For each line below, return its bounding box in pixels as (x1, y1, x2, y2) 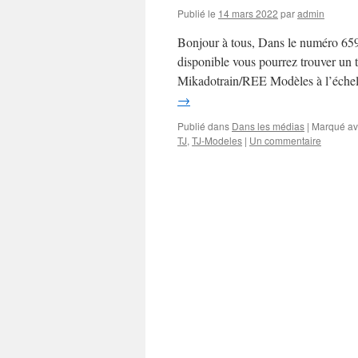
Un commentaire (249, 133, 321, 147)
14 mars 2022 (218, 6, 278, 20)
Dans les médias (232, 119, 304, 133)
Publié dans (177, 119, 229, 133)
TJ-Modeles (192, 133, 242, 147)
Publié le (177, 6, 216, 20)
